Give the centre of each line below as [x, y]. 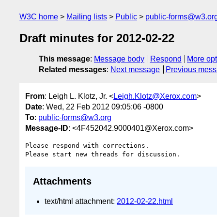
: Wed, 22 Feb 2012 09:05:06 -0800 [103, 107]
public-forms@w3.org [75, 117]
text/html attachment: [81, 201]
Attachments [62, 181]
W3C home [39, 17]
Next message [135, 70]
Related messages [73, 70]
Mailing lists [87, 17]
